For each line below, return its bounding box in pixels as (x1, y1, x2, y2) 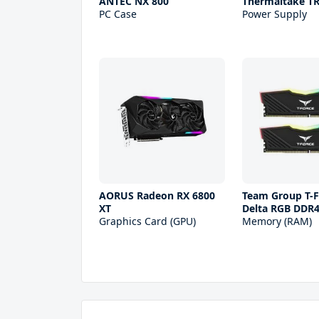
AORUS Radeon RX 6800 (99, 189, 215, 202)
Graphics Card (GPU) (99, 214, 196, 228)
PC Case (99, 6, 137, 21)
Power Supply (242, 6, 308, 21)
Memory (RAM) (242, 214, 313, 228)
